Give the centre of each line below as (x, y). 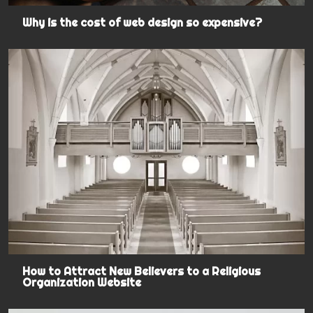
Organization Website (82, 283)
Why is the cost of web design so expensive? (143, 23)
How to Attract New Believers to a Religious (142, 271)
